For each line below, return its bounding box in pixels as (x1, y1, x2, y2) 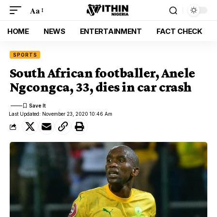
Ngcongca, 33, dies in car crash (10, 79, 192, 94)
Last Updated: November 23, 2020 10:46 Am (9, 111, 113, 117)
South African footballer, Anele (10, 65, 195, 80)
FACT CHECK (156, 26, 202, 36)
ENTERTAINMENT (79, 26, 142, 36)
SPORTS (13, 52, 37, 58)
